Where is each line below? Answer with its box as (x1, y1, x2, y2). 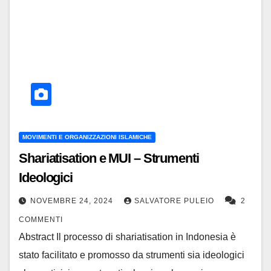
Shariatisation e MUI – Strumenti (19, 150, 199, 166)
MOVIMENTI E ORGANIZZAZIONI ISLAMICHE (22, 133, 152, 140)
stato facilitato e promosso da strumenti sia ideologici (19, 249, 244, 260)
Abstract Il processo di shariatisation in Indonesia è (19, 231, 236, 242)
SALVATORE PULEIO (134, 196, 217, 205)
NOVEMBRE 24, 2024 (30, 196, 116, 205)
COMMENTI (19, 215, 63, 224)
